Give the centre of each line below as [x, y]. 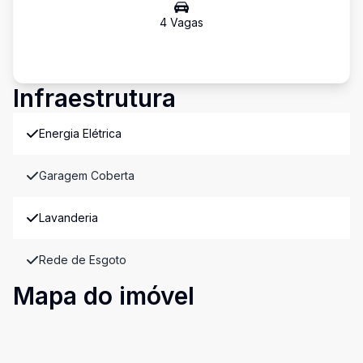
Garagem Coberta [87, 175]
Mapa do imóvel [104, 296]
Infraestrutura [94, 98]
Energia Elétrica [80, 133]
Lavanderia [68, 218]
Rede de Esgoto [83, 260]
